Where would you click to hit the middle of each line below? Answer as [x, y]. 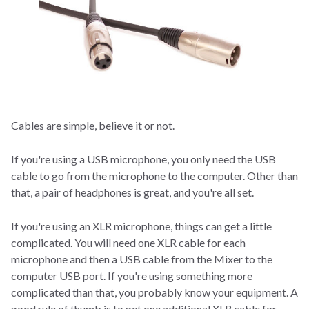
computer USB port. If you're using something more [132, 276]
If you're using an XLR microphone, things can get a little [141, 226]
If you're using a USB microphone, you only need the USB [143, 159]
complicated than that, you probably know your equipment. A [154, 292]
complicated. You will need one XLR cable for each [128, 243]
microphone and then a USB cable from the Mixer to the [142, 259]
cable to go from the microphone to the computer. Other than [154, 176]
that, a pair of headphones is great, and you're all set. [132, 192]
